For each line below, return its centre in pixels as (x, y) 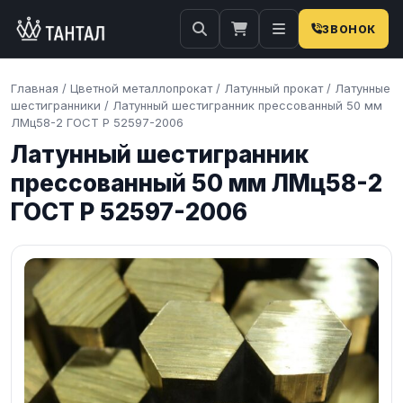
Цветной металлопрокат (141, 88)
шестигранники (56, 105)
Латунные (363, 88)
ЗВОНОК (349, 29)
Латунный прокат (273, 88)
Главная (35, 88)
